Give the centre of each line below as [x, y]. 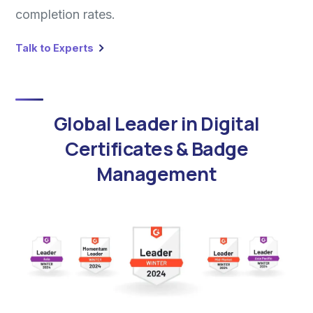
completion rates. [65, 14]
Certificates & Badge [156, 148]
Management [156, 174]
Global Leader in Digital [156, 123]
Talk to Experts [56, 48]
